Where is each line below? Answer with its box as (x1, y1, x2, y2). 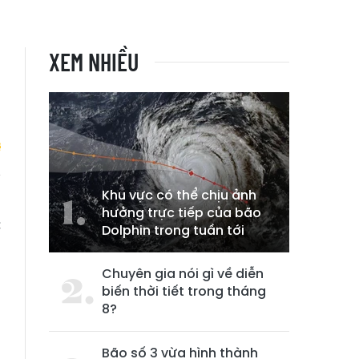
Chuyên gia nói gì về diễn (102, 264, 264, 283)
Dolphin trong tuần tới (102, 221, 244, 240)
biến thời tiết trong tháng (102, 282, 266, 301)
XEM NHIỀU (49, 47, 139, 76)
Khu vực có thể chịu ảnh (102, 186, 256, 204)
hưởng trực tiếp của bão (102, 204, 261, 222)
